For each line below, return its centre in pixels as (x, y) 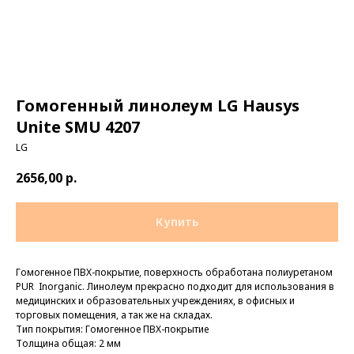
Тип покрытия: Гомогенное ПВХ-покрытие (112, 330)
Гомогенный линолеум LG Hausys (158, 105)
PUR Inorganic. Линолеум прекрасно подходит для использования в (175, 287)
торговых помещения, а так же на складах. (114, 315)
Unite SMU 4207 (78, 127)
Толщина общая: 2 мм (68, 344)
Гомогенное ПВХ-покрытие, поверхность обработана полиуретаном (174, 273)
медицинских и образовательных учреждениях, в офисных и (155, 301)
